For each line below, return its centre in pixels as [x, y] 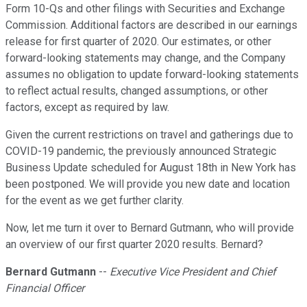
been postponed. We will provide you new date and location [148, 184]
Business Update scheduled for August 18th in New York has [151, 168]
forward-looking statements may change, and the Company [146, 58]
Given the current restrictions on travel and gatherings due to [149, 135]
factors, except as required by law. [87, 108]
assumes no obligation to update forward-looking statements [152, 75]
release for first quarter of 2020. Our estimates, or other [138, 42]
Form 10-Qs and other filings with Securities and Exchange [145, 9]
